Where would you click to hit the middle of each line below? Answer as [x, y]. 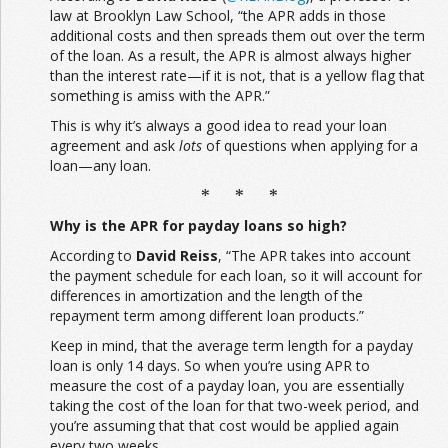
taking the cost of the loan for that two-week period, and [234, 406]
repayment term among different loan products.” [207, 316]
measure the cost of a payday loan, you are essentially [227, 386]
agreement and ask [112, 146]
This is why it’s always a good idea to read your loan [218, 126]
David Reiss [177, 256]
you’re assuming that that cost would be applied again [224, 426]
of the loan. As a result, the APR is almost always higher [230, 56]
